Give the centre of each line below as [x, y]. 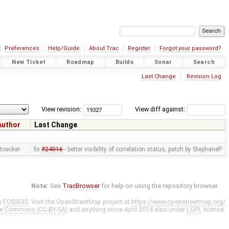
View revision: [62, 109]
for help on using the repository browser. [159, 186]
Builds [124, 62]
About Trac [104, 48]
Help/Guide [64, 48]
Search [204, 62]
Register [139, 48]
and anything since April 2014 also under [127, 210]
